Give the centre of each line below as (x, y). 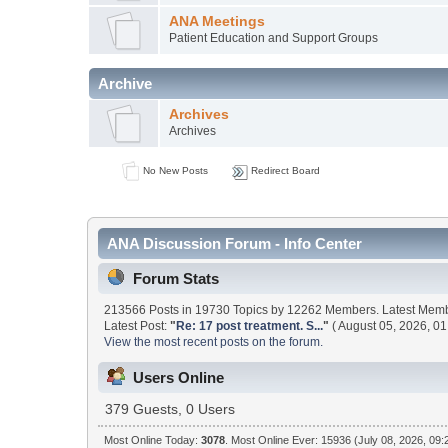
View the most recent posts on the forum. (214, 341)
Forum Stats (176, 279)
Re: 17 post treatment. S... (250, 325)
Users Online (179, 378)
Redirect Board (283, 170)
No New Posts (173, 170)
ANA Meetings (216, 21)
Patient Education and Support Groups (273, 37)
